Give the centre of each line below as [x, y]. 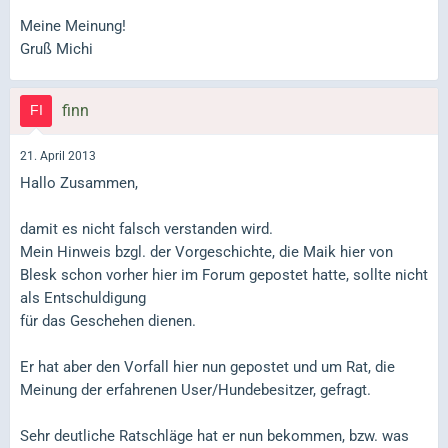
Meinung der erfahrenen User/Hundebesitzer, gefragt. [195, 390]
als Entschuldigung [83, 298]
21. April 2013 [58, 155]
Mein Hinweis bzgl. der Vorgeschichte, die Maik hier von [206, 252]
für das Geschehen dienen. [108, 321]
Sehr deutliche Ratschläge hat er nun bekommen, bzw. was [214, 436]
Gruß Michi [56, 48]
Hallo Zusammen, [79, 183]
